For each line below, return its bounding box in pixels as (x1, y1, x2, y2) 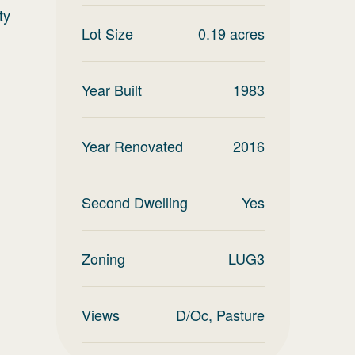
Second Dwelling (82, 192, 188, 212)
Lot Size (82, 23, 133, 44)
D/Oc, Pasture (176, 304, 265, 325)
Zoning (82, 248, 125, 269)
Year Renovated (82, 136, 183, 156)
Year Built (82, 79, 142, 100)
